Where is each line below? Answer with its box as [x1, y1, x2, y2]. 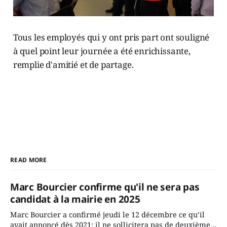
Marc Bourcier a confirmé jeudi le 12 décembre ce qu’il [10, 209, 205, 219]
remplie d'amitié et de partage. [13, 58, 134, 70]
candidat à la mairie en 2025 [10, 192, 140, 206]
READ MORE [10, 155, 47, 164]
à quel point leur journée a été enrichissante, [13, 45, 191, 57]
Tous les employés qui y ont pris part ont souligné [13, 31, 210, 43]
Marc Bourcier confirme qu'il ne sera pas [10, 180, 200, 194]
